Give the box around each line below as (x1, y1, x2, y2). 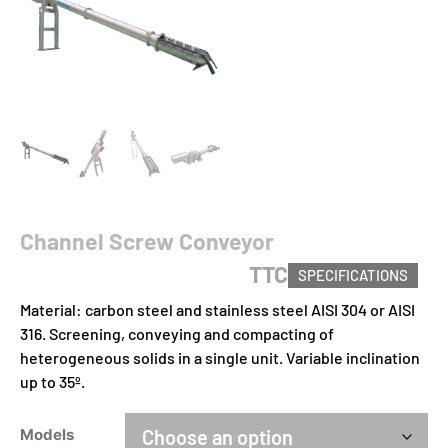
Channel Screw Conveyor (20, 226, 274, 255)
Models (20, 425, 74, 445)
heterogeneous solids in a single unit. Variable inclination (20, 347, 420, 367)
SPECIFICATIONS (298, 265, 408, 284)
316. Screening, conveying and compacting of (20, 323, 334, 343)
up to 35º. (20, 371, 85, 391)
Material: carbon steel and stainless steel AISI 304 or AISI (20, 299, 415, 319)
